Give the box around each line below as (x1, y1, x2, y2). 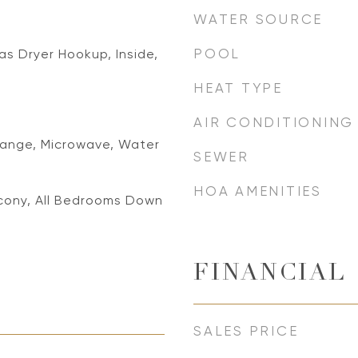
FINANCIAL (193, 263, 347, 286)
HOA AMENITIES (193, 183, 322, 199)
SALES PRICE (193, 323, 299, 339)
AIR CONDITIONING (193, 114, 354, 130)
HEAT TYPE (193, 80, 283, 96)
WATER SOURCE (193, 11, 323, 27)
